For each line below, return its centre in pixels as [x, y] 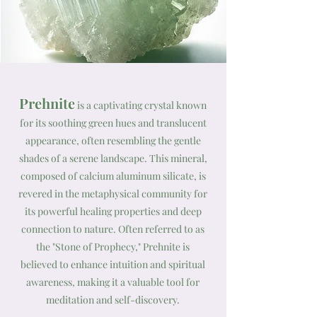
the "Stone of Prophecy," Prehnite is [113, 247]
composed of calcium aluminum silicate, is [113, 176]
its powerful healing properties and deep [113, 212]
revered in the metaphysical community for [113, 194]
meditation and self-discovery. [113, 300]
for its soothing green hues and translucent [113, 123]
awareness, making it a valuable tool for [113, 282]
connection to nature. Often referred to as [113, 229]
